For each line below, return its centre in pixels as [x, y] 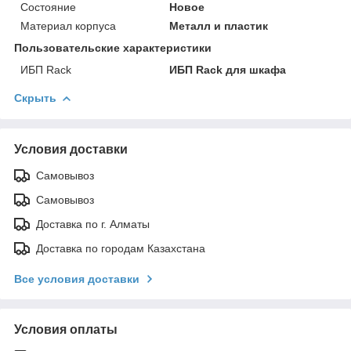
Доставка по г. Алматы [93, 224]
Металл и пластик [219, 25]
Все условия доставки [77, 279]
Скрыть [35, 98]
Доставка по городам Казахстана [121, 248]
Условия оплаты [66, 329]
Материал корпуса [68, 25]
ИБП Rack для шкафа [228, 69]
